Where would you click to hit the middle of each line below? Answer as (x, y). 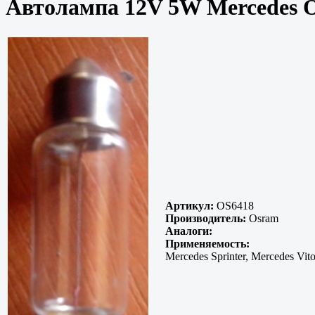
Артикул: (189, 206)
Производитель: (206, 219)
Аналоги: (189, 231)
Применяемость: (207, 244)
